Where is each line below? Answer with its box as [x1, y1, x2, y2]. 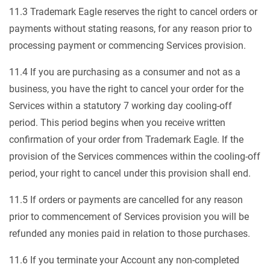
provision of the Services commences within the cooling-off [9, 151, 260, 162]
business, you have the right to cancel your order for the [9, 83, 243, 95]
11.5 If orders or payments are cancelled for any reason [9, 194, 243, 206]
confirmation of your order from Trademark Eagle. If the [9, 134, 243, 145]
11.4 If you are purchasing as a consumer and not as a [9, 66, 240, 78]
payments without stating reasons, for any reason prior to [9, 23, 252, 34]
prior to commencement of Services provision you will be [9, 211, 249, 222]
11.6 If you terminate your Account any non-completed [9, 254, 239, 266]
